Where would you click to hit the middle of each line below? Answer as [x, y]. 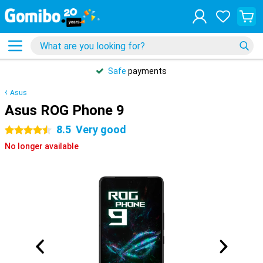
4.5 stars [21, 130]
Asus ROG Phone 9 [65, 110]
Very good [101, 129]
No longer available [42, 146]
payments [146, 71]
